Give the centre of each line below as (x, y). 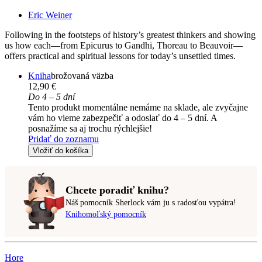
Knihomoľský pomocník (106, 214)
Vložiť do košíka (61, 151)
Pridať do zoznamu (63, 139)
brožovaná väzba (82, 76)
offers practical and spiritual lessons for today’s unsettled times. (120, 56)
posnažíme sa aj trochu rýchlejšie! (90, 129)
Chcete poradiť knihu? (117, 190)
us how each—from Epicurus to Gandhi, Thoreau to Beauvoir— (124, 46)
